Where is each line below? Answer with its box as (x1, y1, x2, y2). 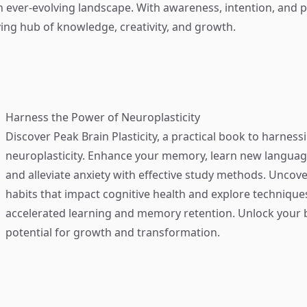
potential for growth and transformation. (5, 225, 220, 240)
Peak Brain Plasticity (53, 129, 157, 144)
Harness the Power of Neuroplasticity (5, 110, 200, 125)
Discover (5, 129, 53, 144)
